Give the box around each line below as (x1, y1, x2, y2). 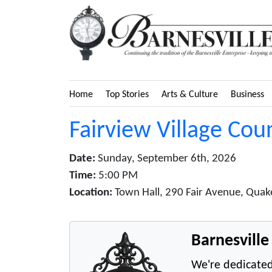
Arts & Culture (161, 89, 218, 100)
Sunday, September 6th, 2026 (95, 152, 236, 165)
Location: (69, 186, 112, 199)
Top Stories (106, 89, 149, 100)
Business (231, 89, 264, 100)
